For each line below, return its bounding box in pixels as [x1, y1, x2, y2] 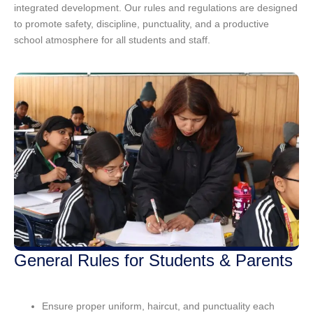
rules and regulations [144, 2, 237, 14]
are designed [237, 2, 298, 14]
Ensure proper [42, 300, 108, 312]
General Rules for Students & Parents [14, 250, 293, 270]
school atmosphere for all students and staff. [14, 34, 210, 46]
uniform [108, 300, 142, 312]
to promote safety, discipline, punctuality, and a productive [14, 18, 269, 30]
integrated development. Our [14, 2, 144, 14]
